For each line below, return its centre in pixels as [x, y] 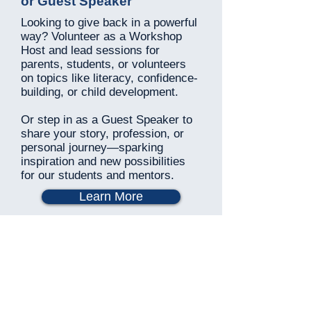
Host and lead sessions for [90, 50]
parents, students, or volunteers [103, 64]
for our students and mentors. [99, 175]
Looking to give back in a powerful [109, 23]
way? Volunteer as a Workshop [101, 36]
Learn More [111, 196]
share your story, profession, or [102, 134]
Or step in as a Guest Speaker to [107, 120]
